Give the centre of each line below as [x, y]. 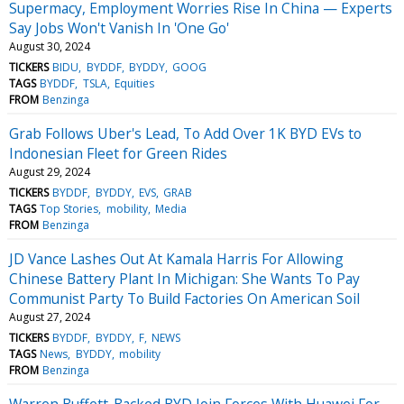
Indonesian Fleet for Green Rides [118, 153]
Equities [134, 83]
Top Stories [69, 208]
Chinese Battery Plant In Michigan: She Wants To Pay [184, 278]
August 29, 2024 [50, 171]
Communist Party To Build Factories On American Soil [184, 298]
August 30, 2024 [50, 46]
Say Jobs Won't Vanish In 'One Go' [119, 28]
